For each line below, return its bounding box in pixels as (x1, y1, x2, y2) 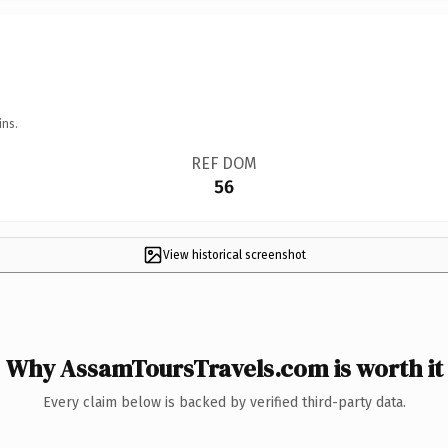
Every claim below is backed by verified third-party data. (42, 393, 406, 411)
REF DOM (190, 153, 257, 173)
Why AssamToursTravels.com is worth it (5, 351, 443, 385)
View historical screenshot (162, 247, 306, 262)
